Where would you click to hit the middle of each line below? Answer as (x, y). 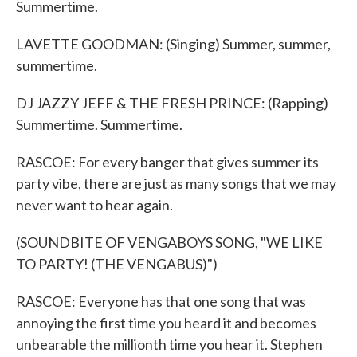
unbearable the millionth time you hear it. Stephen (169, 344)
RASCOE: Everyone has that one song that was (161, 301)
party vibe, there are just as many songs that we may (176, 183)
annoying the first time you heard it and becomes (166, 323)
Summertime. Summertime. (99, 124)
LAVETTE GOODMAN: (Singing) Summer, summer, (173, 44)
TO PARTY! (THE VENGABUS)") (117, 264)
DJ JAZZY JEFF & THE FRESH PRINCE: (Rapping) (172, 103)
